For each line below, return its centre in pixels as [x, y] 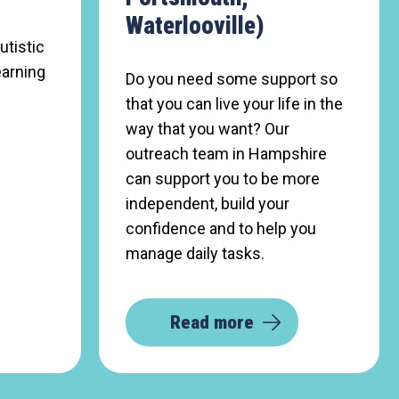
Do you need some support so [232, 79]
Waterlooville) [195, 26]
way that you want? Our [208, 129]
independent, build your [208, 204]
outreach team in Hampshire [226, 154]
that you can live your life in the [234, 104]
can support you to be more [223, 179]
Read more [212, 322]
